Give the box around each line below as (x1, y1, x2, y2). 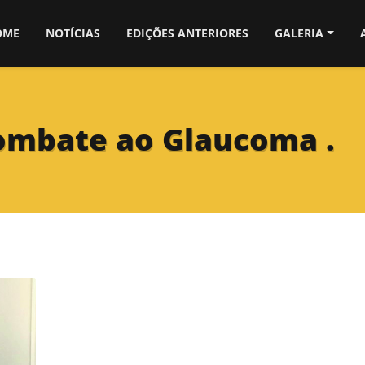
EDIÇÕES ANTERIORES (126, 25, 249, 42)
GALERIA (275, 25, 324, 42)
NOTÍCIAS (46, 25, 101, 42)
